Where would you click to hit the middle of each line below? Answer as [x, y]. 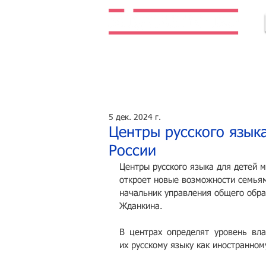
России [132, 152]
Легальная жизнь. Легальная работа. [185, 53]
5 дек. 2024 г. [135, 118]
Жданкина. [141, 206]
